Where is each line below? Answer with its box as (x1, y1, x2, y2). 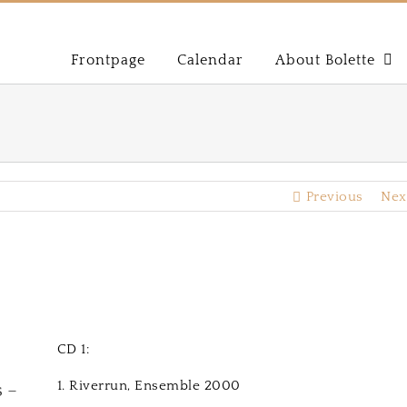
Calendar (177, 51, 243, 68)
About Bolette (275, 51, 375, 68)
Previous (305, 189, 363, 204)
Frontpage (71, 51, 145, 68)
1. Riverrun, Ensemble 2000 (56, 378, 241, 393)
